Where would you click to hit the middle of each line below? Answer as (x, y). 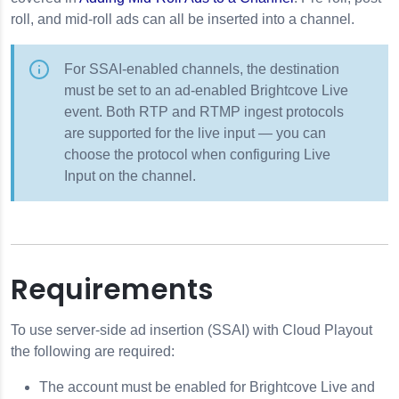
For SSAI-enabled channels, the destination (202, 69)
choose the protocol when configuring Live (197, 155)
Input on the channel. (130, 176)
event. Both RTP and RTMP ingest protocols (204, 112)
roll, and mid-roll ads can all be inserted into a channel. (183, 19)
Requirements (112, 289)
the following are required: (93, 351)
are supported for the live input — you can (195, 133)
